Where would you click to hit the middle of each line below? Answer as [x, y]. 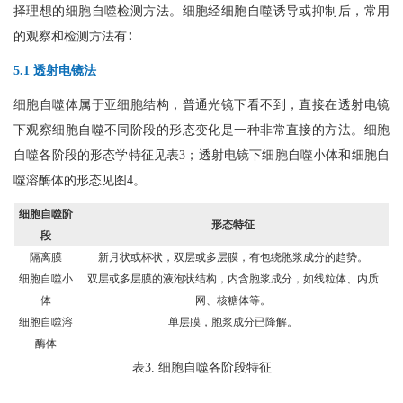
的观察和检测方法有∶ [72, 36]
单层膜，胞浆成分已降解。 [233, 322]
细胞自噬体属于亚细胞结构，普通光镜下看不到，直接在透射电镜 [201, 104]
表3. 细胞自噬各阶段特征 [201, 367]
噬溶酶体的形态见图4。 [80, 180]
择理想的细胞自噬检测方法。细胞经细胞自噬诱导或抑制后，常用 [201, 11]
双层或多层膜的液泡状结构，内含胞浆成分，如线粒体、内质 [233, 278]
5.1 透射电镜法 [55, 70]
